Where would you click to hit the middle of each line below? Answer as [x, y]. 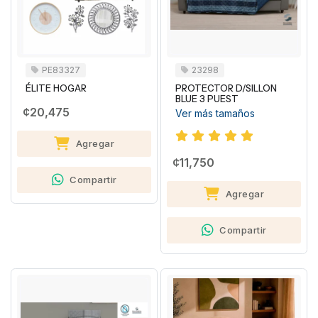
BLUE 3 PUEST [207, 99]
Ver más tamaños [215, 114]
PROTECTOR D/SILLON [226, 89]
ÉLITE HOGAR [56, 89]
